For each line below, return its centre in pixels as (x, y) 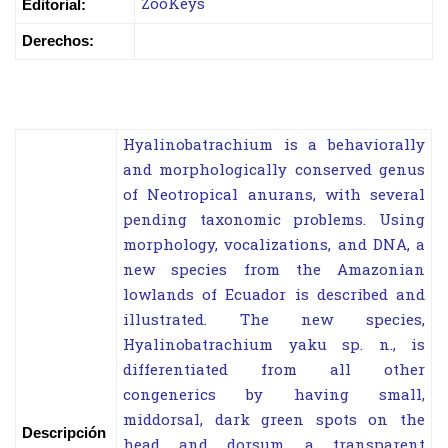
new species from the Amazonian (274, 270)
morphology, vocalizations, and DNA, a (274, 245)
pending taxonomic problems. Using (274, 220)
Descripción (64, 432)
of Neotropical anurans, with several (274, 195)
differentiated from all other (274, 370)
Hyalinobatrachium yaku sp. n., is (274, 345)
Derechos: (58, 40)
